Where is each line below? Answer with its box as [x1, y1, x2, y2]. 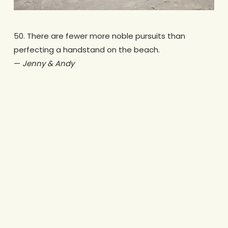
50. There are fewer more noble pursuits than [13, 31, 185, 42]
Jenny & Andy [20, 58, 74, 69]
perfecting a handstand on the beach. [13, 44, 160, 55]
